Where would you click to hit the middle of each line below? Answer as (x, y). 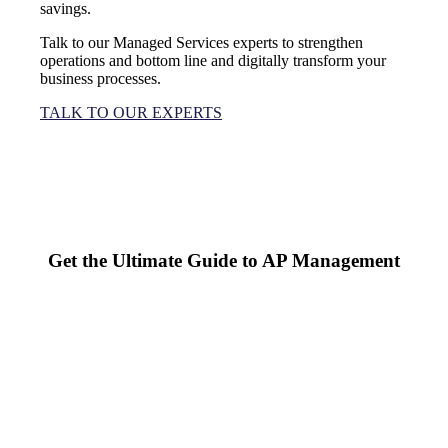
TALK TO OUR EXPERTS (131, 113)
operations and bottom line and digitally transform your (213, 61)
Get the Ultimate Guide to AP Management (224, 261)
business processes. (100, 79)
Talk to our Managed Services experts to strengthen (201, 43)
